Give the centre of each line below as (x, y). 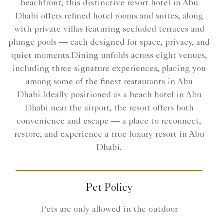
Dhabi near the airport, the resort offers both (109, 108)
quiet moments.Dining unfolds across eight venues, (109, 56)
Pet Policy (109, 189)
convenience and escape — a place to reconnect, (109, 121)
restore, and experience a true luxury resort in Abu (109, 135)
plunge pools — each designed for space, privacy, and (109, 43)
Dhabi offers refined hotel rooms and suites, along (109, 16)
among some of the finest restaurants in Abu (109, 82)
